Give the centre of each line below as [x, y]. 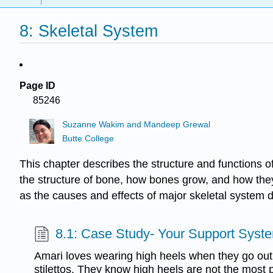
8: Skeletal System [89, 31]
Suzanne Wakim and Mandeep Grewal [136, 125]
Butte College [88, 138]
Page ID [37, 86]
